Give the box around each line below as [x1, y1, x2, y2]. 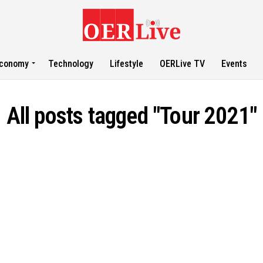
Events [221, 58, 248, 69]
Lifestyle [110, 58, 144, 69]
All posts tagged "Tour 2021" [6, 102, 257, 130]
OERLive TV [160, 58, 205, 69]
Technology [48, 58, 94, 69]
